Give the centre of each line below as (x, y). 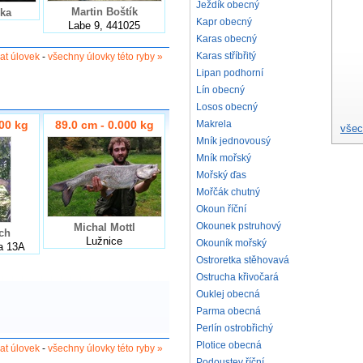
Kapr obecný (224, 22)
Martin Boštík (104, 11)
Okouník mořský (231, 243)
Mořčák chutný (228, 192)
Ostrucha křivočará (237, 277)
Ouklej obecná (228, 294)
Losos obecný (227, 107)
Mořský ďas (221, 175)
